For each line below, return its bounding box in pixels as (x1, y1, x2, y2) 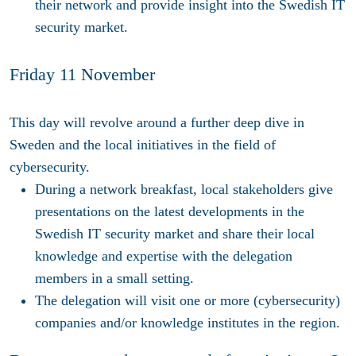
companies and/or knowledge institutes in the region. (35, 315, 340, 331)
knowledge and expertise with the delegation (35, 248, 292, 265)
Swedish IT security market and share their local (35, 226, 315, 242)
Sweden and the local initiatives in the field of (10, 137, 276, 153)
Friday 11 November (10, 65, 155, 85)
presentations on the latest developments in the (35, 203, 304, 220)
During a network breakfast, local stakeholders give (35, 181, 333, 198)
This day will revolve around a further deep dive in (10, 114, 304, 131)
